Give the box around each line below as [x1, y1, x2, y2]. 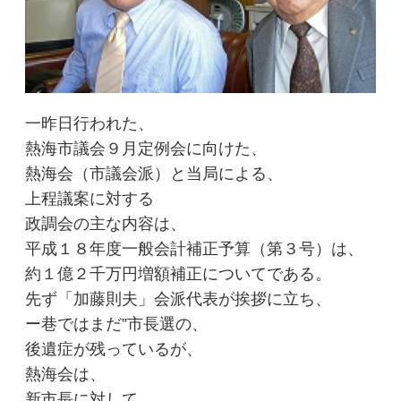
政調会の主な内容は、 [25, 214, 187, 233]
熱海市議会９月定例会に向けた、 [25, 139, 268, 158]
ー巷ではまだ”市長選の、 [25, 314, 209, 333]
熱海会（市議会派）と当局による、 [25, 164, 284, 183]
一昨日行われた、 [25, 114, 155, 132]
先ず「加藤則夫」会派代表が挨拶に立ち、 [25, 289, 332, 308]
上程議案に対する [25, 189, 155, 208]
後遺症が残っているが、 [25, 339, 203, 358]
